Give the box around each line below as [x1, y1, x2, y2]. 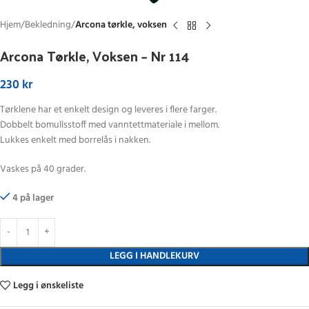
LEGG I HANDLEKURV [110, 248, 199, 264]
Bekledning [25, 17, 71, 33]
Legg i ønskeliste [13, 278, 84, 294]
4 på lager [12, 190, 54, 206]
